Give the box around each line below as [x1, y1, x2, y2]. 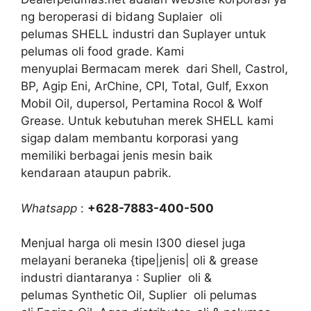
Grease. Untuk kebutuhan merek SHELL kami [21, 114, 274, 128]
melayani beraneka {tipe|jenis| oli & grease [21, 253, 258, 267]
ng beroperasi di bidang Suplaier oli [21, 10, 222, 24]
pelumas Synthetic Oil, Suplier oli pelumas [21, 288, 257, 302]
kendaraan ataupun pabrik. [21, 166, 171, 180]
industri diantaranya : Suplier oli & [21, 271, 212, 285]
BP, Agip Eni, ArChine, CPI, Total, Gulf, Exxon [21, 79, 269, 93]
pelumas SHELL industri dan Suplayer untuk [21, 27, 266, 41]
